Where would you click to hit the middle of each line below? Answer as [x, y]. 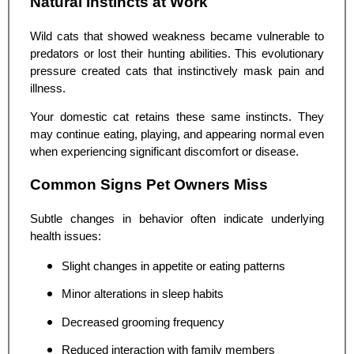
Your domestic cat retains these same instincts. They [177, 117]
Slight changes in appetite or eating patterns [173, 266]
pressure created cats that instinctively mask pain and [177, 72]
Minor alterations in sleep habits [143, 294]
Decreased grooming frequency [143, 322]
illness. [48, 89]
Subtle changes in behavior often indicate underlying [177, 218]
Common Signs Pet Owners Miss [149, 185]
